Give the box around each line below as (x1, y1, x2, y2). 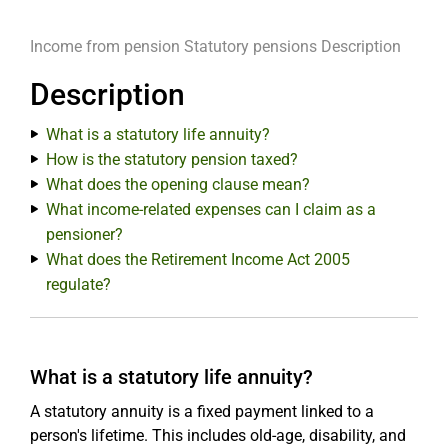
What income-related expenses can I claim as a (46, 200, 376, 219)
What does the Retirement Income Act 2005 (46, 250, 350, 269)
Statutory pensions (184, 37, 317, 56)
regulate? (46, 275, 111, 294)
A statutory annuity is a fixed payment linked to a (30, 402, 374, 421)
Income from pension (30, 37, 180, 56)
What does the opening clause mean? (46, 175, 310, 194)
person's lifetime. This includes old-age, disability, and (30, 426, 406, 445)
